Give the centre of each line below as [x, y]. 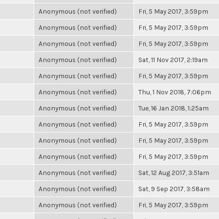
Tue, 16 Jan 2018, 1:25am [174, 108]
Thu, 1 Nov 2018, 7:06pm [175, 92]
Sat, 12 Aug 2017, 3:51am [174, 173]
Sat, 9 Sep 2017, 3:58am [174, 189]
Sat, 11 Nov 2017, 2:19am [173, 60]
